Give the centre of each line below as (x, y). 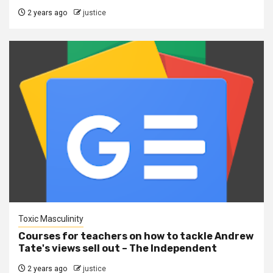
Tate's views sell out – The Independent (118, 248)
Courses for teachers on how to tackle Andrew (136, 236)
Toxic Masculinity (51, 219)
